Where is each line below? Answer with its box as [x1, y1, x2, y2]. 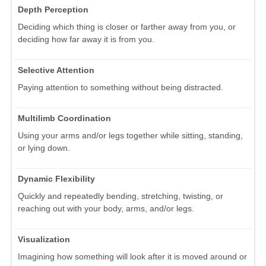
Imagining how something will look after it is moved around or [18, 251, 247, 261]
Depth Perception [18, 4, 88, 14]
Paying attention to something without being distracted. [18, 82, 223, 92]
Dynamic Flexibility [18, 173, 95, 183]
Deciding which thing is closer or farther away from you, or [18, 21, 236, 31]
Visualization [18, 234, 70, 244]
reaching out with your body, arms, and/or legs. [18, 203, 194, 213]
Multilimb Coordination [18, 113, 111, 123]
